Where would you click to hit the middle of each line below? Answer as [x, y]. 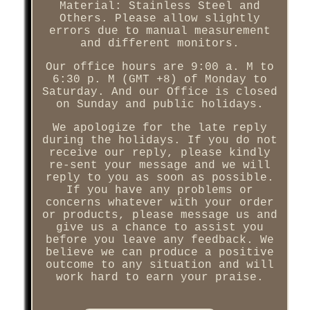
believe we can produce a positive [159, 253]
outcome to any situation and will [159, 265]
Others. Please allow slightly [159, 19]
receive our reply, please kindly [159, 153]
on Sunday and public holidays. [159, 105]
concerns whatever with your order [159, 203]
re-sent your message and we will [159, 166]
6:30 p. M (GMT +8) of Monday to [159, 80]
